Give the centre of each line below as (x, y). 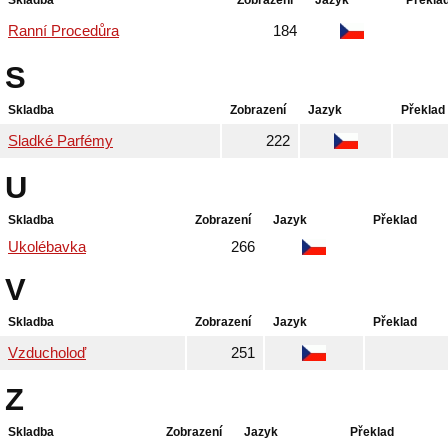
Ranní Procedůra (63, 31)
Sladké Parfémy (60, 141)
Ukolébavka (47, 247)
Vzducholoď (47, 353)
